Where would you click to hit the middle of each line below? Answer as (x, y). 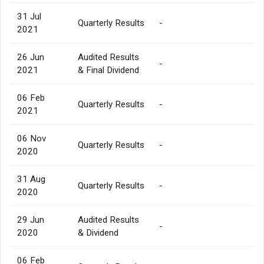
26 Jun (31, 57)
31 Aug (31, 179)
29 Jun (31, 220)
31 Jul (29, 16)
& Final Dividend (108, 70)
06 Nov (32, 138)
